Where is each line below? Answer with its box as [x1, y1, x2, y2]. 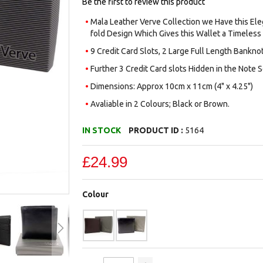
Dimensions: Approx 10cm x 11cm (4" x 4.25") [90, 82, 253, 91]
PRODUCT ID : [129, 126, 186, 135]
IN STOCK [82, 126, 122, 135]
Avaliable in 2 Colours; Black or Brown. [90, 99, 230, 109]
